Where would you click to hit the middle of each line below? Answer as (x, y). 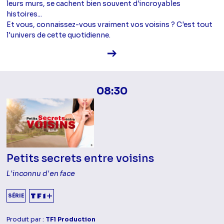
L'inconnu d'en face (41, 174)
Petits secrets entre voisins (80, 159)
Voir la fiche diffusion (152, 52)
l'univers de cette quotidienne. (59, 35)
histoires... (24, 14)
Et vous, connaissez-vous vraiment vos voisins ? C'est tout (110, 25)
